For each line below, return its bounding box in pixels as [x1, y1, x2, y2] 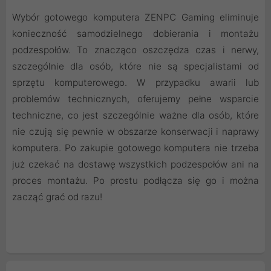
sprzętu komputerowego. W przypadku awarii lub [12, 76, 259, 88]
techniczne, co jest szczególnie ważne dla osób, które [12, 109, 259, 121]
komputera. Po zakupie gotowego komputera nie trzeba [12, 142, 259, 154]
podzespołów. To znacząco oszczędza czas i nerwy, [12, 44, 259, 56]
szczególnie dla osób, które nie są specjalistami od [12, 60, 259, 72]
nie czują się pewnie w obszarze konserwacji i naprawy [12, 125, 259, 137]
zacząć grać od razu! [12, 191, 102, 203]
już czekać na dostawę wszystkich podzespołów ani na [12, 158, 259, 170]
